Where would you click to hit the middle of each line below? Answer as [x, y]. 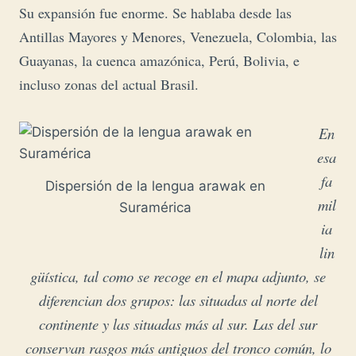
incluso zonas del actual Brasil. [109, 85]
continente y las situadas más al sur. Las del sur [178, 324]
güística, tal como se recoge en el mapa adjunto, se [178, 277]
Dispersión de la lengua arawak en [155, 186]
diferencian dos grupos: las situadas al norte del [178, 300]
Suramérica [155, 207]
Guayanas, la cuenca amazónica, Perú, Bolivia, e [159, 61]
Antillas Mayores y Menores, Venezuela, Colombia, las [178, 37]
